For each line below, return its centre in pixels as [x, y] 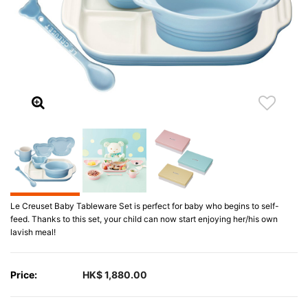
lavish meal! [33, 232]
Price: [24, 274]
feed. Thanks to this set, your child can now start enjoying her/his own [144, 219]
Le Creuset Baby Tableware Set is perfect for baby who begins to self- [145, 206]
